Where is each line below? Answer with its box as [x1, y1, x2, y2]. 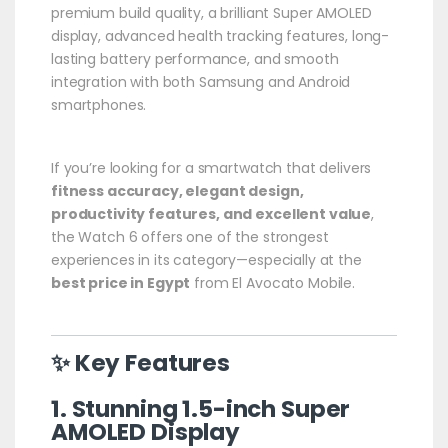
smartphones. [50, 94, 147, 115]
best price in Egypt [50, 272, 191, 293]
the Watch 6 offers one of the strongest [50, 226, 329, 247]
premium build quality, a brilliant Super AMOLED [50, 2, 372, 23]
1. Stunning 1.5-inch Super [50, 392, 351, 425]
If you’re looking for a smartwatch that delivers [50, 157, 372, 178]
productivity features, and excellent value [50, 203, 372, 224]
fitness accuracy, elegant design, [50, 180, 304, 201]
